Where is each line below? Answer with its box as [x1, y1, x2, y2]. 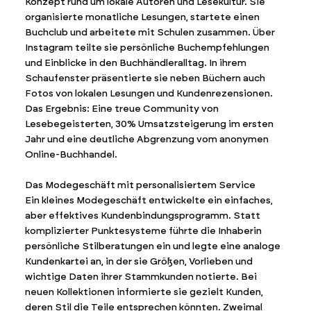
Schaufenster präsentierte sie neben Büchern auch [24, 72, 265, 85]
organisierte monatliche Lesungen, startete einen [24, 11, 260, 24]
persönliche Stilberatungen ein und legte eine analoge [24, 240, 280, 253]
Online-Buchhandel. [24, 149, 117, 161]
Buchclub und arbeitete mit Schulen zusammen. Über [24, 26, 275, 39]
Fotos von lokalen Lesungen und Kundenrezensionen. [24, 87, 273, 100]
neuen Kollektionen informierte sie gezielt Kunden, [24, 286, 263, 299]
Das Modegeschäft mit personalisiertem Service [24, 179, 255, 192]
